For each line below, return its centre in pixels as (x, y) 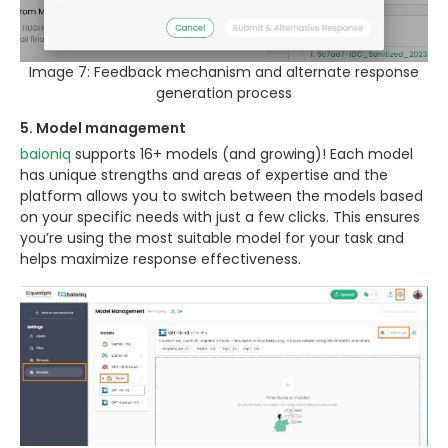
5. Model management (103, 127)
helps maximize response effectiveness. (160, 258)
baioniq (45, 153)
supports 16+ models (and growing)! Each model (242, 153)
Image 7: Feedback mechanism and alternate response (224, 71)
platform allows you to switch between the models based (221, 195)
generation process (224, 92)
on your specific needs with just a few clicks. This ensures (220, 216)
